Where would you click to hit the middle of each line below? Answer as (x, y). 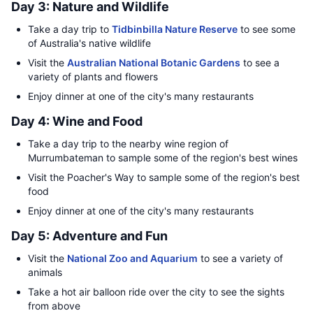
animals (45, 272)
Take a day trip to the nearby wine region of (128, 144)
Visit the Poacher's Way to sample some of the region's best (164, 177)
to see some (267, 29)
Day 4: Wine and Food (77, 121)
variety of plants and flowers (93, 77)
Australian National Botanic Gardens (154, 63)
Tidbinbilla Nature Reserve (175, 29)
